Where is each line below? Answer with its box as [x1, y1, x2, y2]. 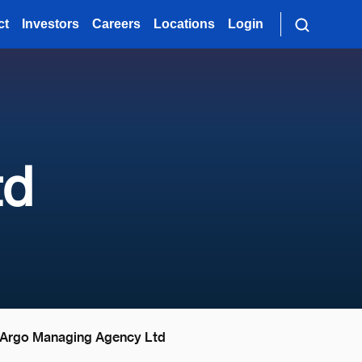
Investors [22, 17, 80, 31]
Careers [92, 17, 141, 31]
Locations [154, 17, 216, 31]
